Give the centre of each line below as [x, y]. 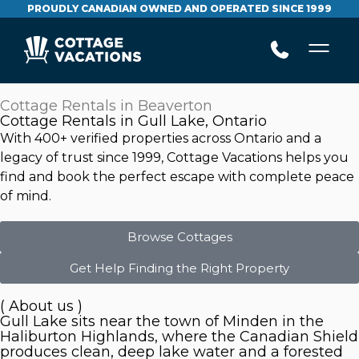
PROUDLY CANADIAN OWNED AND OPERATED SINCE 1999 [179, 8]
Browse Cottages [179, 237]
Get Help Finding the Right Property [179, 268]
